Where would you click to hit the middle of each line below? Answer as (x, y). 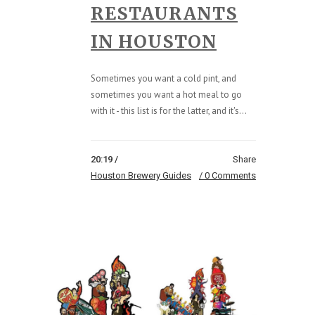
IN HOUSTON (154, 41)
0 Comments (230, 175)
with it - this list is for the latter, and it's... (169, 110)
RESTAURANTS (164, 13)
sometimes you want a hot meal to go (166, 94)
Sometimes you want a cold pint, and (163, 78)
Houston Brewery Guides (141, 175)
